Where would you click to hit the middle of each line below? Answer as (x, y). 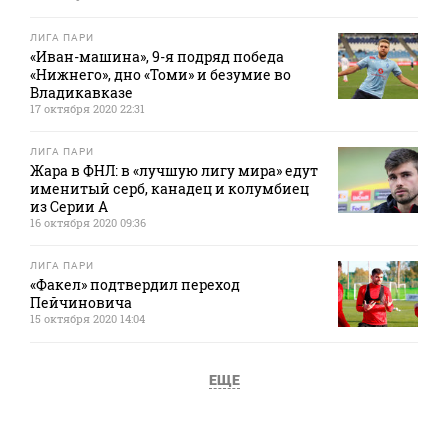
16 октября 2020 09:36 (88, 223)
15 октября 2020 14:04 (87, 319)
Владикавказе (81, 93)
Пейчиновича (81, 303)
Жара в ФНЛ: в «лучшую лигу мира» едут (174, 171)
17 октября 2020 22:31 (87, 109)
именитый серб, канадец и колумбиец (169, 189)
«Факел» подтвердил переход (135, 285)
